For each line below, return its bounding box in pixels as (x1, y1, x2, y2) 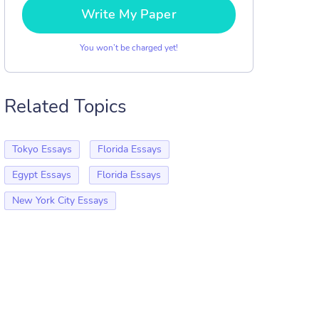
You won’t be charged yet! (80, 42, 178, 53)
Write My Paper (81, 6, 177, 23)
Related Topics (4, 94, 127, 119)
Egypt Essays (12, 168, 71, 182)
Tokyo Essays (12, 142, 72, 156)
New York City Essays (12, 194, 108, 207)
